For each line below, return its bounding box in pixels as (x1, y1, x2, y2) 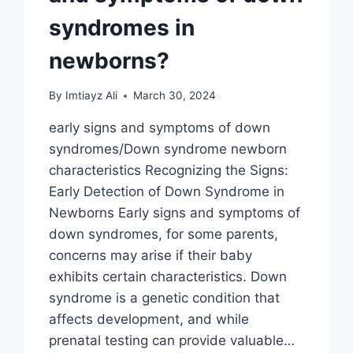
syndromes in (49, 13, 195, 41)
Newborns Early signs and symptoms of (49, 205, 301, 221)
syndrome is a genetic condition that (49, 290, 281, 307)
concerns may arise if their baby (49, 247, 253, 264)
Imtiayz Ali (65, 89, 117, 102)
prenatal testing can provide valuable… (49, 333, 295, 349)
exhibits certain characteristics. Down (49, 269, 288, 285)
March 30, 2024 (132, 89, 216, 102)
